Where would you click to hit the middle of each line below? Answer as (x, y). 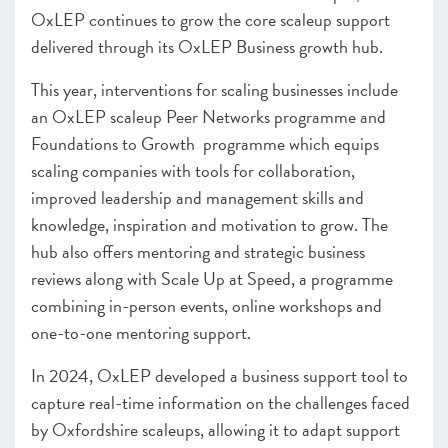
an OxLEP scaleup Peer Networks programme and (208, 116)
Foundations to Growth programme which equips (205, 143)
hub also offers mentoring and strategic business (198, 251)
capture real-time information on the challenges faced (220, 402)
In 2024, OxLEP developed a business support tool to (219, 375)
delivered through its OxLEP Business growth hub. (209, 46)
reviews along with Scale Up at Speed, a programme (212, 278)
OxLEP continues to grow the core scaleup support (210, 19)
